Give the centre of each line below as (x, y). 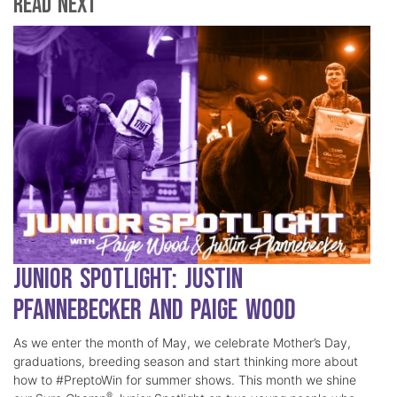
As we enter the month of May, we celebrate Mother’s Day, (182, 343)
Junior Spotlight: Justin (128, 280)
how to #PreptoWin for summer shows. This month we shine (185, 380)
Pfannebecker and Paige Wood (155, 311)
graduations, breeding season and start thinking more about (186, 362)
